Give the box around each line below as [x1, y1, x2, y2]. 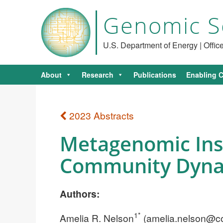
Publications [133, 70, 176, 80]
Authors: [60, 186, 100, 201]
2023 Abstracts [67, 109, 134, 122]
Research [82, 70, 113, 80]
